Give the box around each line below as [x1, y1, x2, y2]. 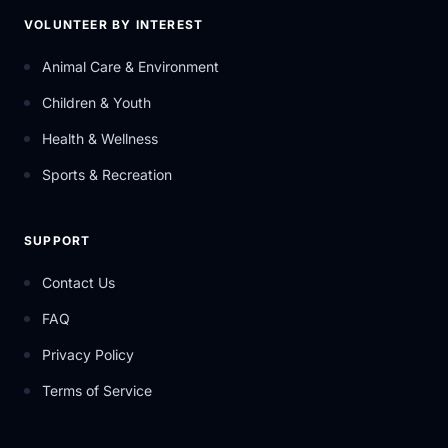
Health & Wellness [42, 129, 158, 147]
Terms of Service [42, 381, 152, 399]
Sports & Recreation [42, 165, 172, 183]
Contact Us [42, 273, 115, 291]
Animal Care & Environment [42, 57, 219, 75]
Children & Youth [42, 93, 151, 111]
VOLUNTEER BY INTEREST [24, 16, 204, 32]
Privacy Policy [42, 345, 134, 363]
